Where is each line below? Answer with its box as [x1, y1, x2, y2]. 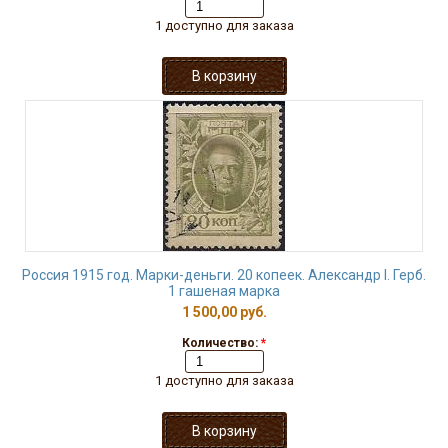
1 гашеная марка [168, 283, 280, 299]
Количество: [182, 336, 261, 350]
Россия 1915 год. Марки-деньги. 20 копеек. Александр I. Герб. [22, 267, 426, 283]
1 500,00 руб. [181, 304, 267, 320]
